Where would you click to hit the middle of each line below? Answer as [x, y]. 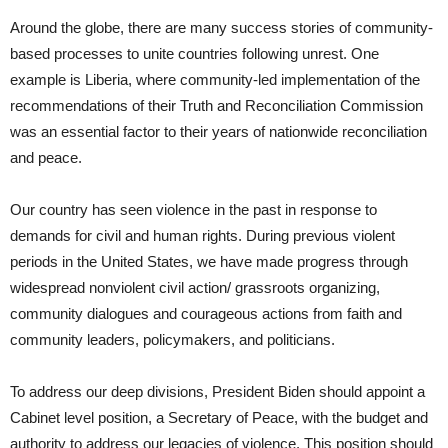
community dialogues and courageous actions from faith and [206, 313]
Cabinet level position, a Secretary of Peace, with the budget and [219, 417]
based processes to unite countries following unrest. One [194, 53]
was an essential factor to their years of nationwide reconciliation [218, 131]
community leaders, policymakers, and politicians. [172, 339]
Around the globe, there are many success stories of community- [221, 27]
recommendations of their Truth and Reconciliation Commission [216, 105]
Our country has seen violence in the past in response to [193, 209]
